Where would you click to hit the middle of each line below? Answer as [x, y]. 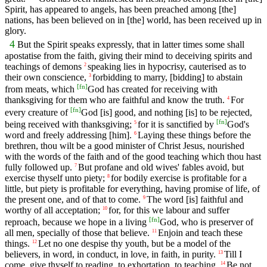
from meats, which [41, 89]
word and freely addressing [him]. [68, 135]
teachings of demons [43, 66]
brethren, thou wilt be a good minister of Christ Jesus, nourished [125, 145]
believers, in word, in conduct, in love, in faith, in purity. [110, 254]
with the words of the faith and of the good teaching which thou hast [133, 156]
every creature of [38, 112]
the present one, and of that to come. [73, 199]
